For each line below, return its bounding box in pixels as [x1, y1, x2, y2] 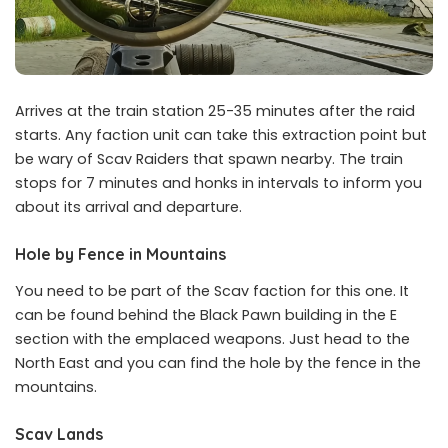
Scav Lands [15, 424, 103, 445]
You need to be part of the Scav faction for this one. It [15, 281, 409, 302]
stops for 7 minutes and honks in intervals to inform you [15, 173, 422, 193]
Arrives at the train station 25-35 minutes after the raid [15, 101, 415, 121]
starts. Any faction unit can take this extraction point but [15, 125, 427, 145]
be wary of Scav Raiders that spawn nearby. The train [15, 149, 403, 169]
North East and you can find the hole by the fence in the [15, 353, 421, 374]
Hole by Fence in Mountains [15, 244, 226, 264]
